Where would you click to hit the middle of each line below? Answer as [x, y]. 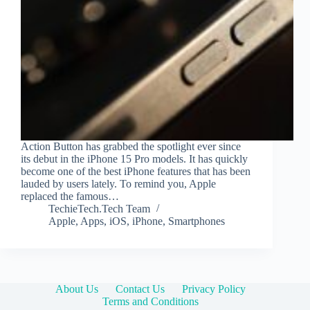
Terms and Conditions [150, 302]
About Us [76, 289]
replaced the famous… [70, 197]
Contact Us [140, 289]
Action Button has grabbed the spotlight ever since [131, 147]
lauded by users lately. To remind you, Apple [118, 184]
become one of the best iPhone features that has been [136, 172]
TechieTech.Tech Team [99, 209]
